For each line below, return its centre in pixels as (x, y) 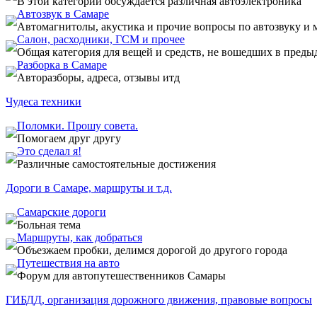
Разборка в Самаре (62, 65)
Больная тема (49, 225)
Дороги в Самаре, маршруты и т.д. (89, 188)
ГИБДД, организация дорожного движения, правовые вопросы (159, 300)
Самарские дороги (62, 212)
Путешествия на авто (68, 263)
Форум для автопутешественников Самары (121, 276)
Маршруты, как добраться (80, 237)
